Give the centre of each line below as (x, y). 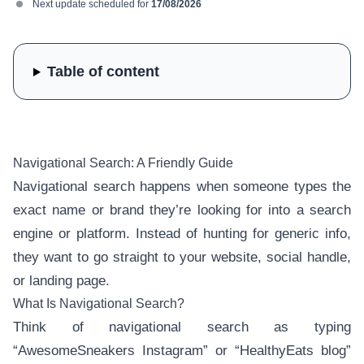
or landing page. (61, 281)
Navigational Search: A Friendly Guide (123, 163)
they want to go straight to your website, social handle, (182, 257)
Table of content (103, 71)
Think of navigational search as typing (182, 327)
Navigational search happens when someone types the (182, 186)
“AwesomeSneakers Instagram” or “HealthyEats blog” (182, 351)
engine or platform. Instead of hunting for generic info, (182, 234)
